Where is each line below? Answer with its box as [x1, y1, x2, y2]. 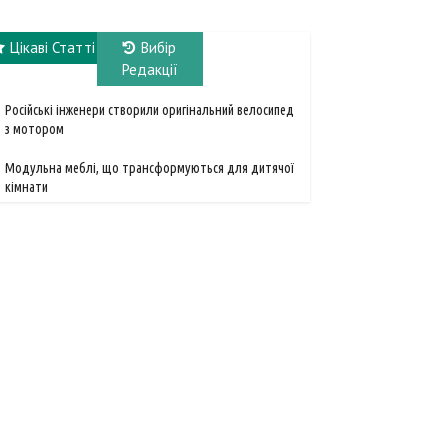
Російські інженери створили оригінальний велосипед [5, 102, 294, 119]
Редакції [121, 60, 178, 80]
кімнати [5, 179, 48, 196]
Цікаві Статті [10, 38, 96, 58]
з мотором [5, 121, 64, 138]
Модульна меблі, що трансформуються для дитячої [5, 160, 294, 177]
